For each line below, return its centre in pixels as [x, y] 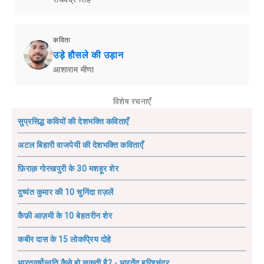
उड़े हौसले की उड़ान [88, 55]
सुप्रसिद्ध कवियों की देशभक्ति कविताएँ [73, 121]
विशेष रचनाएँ [132, 101]
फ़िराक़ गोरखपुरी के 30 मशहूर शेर [68, 168]
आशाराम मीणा [74, 69]
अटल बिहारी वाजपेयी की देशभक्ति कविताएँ [80, 145]
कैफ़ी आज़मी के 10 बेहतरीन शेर [65, 215]
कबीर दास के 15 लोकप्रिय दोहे [65, 239]
